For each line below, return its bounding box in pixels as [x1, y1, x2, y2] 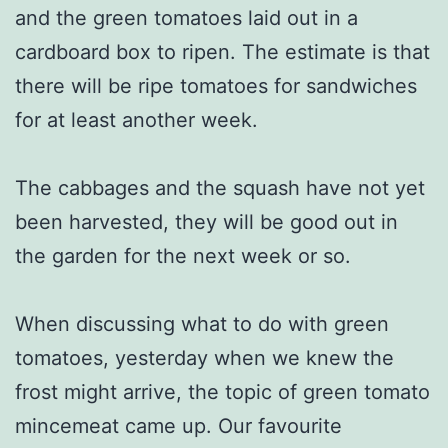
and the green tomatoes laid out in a [15, 5, 358, 30]
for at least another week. [15, 107, 258, 132]
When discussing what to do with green [15, 311, 389, 336]
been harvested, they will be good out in [15, 209, 398, 234]
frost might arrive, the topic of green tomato [15, 379, 430, 404]
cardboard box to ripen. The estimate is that [15, 39, 430, 64]
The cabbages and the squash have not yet [15, 175, 425, 200]
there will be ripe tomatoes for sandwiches [15, 73, 417, 98]
